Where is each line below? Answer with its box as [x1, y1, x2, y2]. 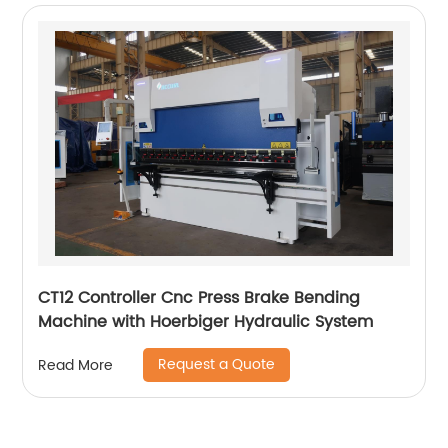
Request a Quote [158, 353, 276, 376]
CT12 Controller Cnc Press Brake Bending [38, 285, 361, 311]
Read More [38, 353, 114, 377]
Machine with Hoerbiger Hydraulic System [38, 309, 374, 335]
